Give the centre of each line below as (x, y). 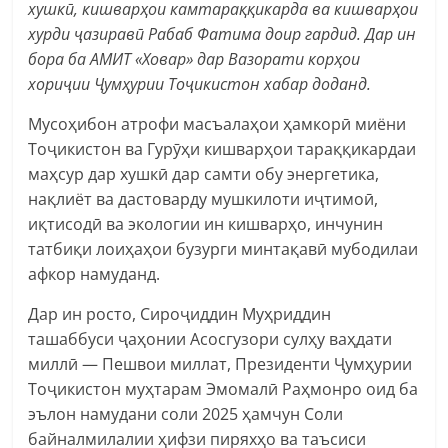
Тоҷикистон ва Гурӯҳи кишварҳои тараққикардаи (222, 148)
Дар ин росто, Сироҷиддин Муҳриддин (180, 313)
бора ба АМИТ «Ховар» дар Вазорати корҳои (194, 58)
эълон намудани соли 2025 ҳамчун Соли (186, 413)
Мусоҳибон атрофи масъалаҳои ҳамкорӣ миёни (217, 123)
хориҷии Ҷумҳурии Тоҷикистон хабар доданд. (200, 83)
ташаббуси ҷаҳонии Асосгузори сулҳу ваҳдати (210, 338)
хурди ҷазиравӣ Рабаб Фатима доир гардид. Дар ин (222, 33)
